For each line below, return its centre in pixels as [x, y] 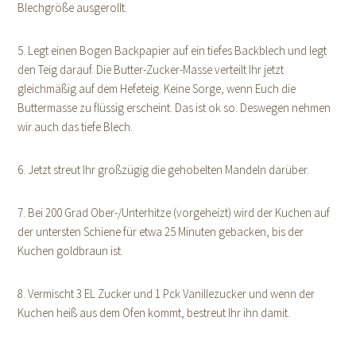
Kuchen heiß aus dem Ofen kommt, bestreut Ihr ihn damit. [154, 313]
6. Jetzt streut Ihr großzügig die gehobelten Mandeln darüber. [164, 170]
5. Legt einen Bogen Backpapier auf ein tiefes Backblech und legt [172, 51]
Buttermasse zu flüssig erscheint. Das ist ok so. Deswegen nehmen [174, 108]
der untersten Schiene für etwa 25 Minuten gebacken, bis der [161, 232]
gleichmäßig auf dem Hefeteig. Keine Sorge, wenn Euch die [157, 89]
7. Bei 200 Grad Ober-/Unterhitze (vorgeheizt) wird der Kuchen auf [174, 213]
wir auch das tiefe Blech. [75, 127]
